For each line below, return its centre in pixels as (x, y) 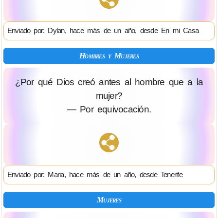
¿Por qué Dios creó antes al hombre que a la (109, 82)
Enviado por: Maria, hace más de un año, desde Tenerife (95, 174)
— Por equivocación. (109, 109)
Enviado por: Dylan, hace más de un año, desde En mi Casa (103, 31)
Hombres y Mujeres (109, 56)
